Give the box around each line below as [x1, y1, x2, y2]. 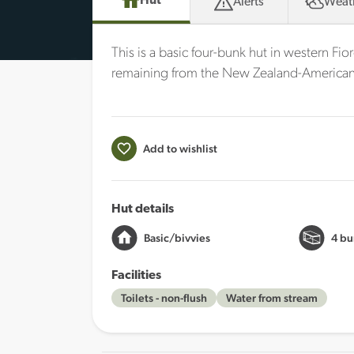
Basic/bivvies [144, 232, 210, 244]
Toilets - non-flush [121, 292, 207, 304]
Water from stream [226, 292, 318, 304]
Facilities [111, 269, 161, 282]
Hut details [111, 203, 174, 216]
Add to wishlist [143, 142, 217, 155]
